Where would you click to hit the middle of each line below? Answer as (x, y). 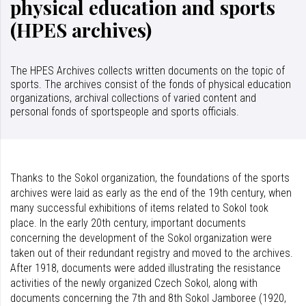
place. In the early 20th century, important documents (128, 223)
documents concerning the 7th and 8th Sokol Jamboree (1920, (148, 298)
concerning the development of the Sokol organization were (141, 238)
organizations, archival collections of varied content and (133, 98)
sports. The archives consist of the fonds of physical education (151, 84)
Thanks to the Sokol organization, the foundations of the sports (150, 178)
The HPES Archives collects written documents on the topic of (148, 70)
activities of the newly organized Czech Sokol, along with (134, 283)
